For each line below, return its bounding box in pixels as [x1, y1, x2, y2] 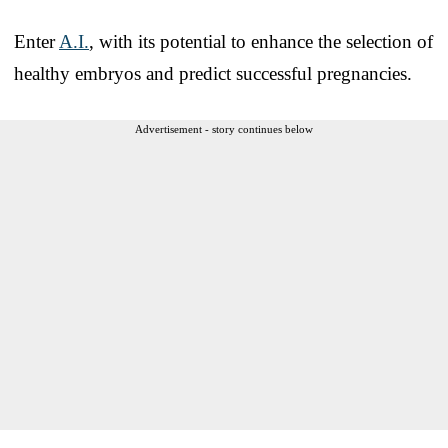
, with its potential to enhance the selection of [89, 30, 433, 52]
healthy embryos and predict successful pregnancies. [14, 62, 412, 84]
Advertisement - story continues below [135, 122, 313, 135]
